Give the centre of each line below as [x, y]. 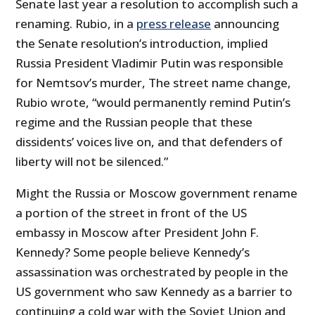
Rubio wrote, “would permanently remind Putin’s [153, 103]
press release [174, 24]
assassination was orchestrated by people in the [152, 272]
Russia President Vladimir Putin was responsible [150, 63]
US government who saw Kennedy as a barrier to [154, 292]
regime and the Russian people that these [134, 122]
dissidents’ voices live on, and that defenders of [149, 142]
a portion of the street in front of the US [131, 213]
